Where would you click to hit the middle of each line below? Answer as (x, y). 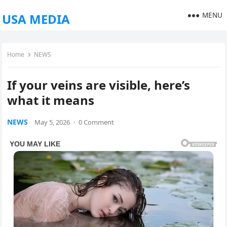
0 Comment (97, 122)
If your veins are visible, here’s (99, 85)
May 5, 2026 (52, 122)
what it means (51, 100)
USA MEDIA (36, 19)
